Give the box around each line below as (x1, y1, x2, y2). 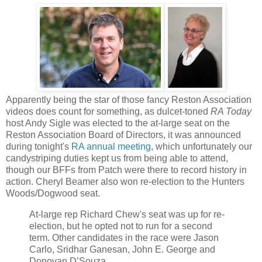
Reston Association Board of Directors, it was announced (6, 129, 241, 140)
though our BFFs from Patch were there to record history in (6, 164, 247, 175)
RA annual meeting (71, 141, 151, 151)
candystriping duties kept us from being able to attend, (6, 153, 228, 163)
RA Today (211, 106, 251, 116)
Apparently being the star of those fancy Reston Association (6, 94, 251, 105)
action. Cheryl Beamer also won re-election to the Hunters (6, 176, 244, 187)
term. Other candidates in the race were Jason (29, 232, 219, 243)
